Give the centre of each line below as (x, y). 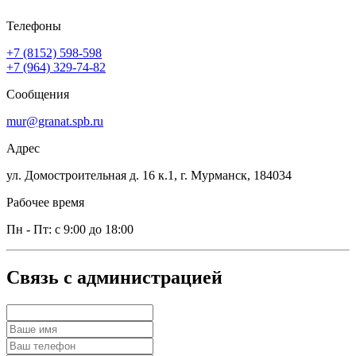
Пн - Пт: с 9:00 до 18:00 (70, 230)
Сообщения (38, 95)
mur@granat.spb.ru (55, 122)
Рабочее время (45, 203)
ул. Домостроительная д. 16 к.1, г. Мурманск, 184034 (149, 176)
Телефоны (34, 26)
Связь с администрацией (114, 278)
